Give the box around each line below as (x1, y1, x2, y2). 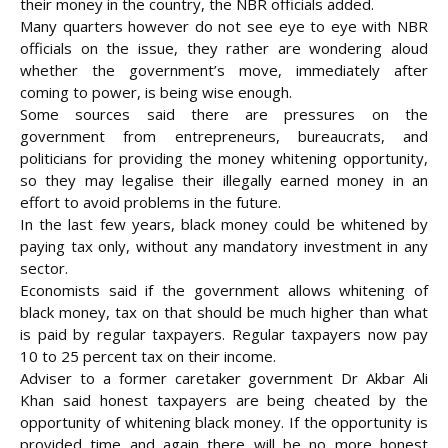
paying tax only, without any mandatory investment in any (20, 236, 428, 257)
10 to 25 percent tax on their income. (20, 346, 276, 367)
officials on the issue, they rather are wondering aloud (20, 38, 428, 59)
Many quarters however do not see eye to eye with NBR (20, 16, 428, 37)
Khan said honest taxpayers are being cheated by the (20, 390, 428, 411)
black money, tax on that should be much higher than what (20, 302, 428, 323)
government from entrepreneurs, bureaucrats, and (20, 126, 428, 147)
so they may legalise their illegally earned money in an (20, 170, 428, 191)
